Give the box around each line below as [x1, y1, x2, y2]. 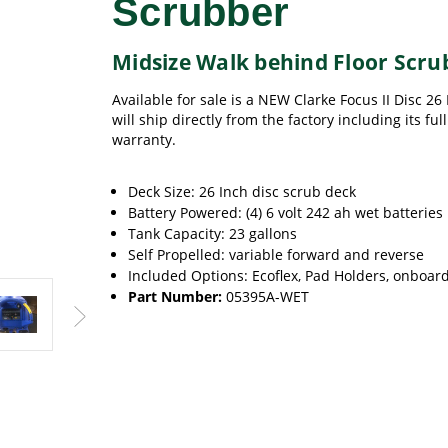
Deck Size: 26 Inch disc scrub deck [128, 182, 357, 201]
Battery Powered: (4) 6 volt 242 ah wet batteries [128, 203, 444, 222]
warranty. [112, 130, 176, 149]
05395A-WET [226, 287, 310, 306]
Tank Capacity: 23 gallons [128, 224, 298, 243]
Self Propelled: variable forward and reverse [128, 245, 425, 264]
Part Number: [128, 287, 223, 306]
